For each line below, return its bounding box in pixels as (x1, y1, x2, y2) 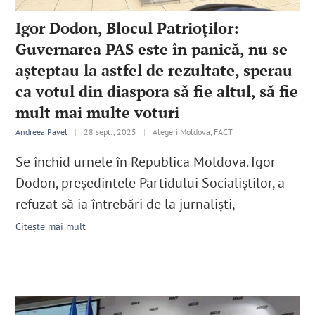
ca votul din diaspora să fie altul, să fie (15, 81, 299, 102)
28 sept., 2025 (84, 127, 137, 138)
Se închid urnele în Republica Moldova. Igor (15, 153, 276, 172)
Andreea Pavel (15, 127, 68, 138)
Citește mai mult (15, 220, 86, 233)
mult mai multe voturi (15, 102, 180, 123)
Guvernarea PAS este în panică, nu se (15, 39, 288, 60)
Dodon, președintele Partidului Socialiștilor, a (15, 174, 285, 193)
